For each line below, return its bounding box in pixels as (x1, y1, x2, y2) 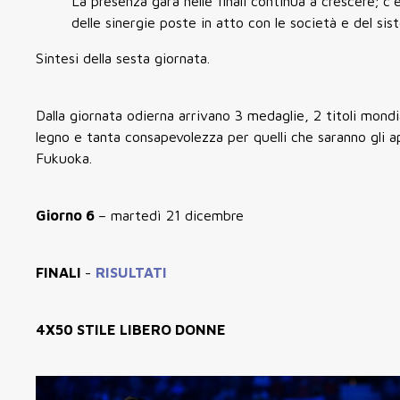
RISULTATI (96, 263, 167, 280)
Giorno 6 (36, 206, 98, 223)
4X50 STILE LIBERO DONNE (36, 321, 226, 337)
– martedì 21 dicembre (98, 206, 244, 223)
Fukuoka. (36, 149, 92, 166)
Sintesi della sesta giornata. (36, 49, 210, 66)
